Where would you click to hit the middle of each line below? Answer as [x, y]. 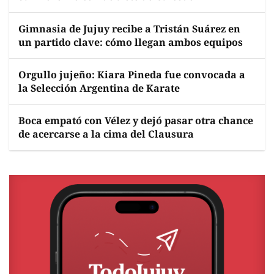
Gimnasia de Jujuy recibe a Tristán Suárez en [129, 29]
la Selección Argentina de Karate [99, 88]
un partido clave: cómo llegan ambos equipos [131, 42]
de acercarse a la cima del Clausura [106, 134]
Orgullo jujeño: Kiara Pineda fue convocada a [132, 75]
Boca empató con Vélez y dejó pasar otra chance [136, 120]
